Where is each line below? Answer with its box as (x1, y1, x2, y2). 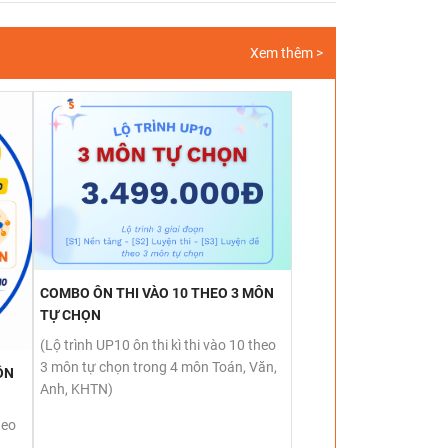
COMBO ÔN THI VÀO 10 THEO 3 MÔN (39, 284, 274, 301)
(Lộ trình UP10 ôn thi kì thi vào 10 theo (39, 336, 276, 353)
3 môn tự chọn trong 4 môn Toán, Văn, (39, 358, 277, 375)
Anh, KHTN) (39, 380, 113, 397)
